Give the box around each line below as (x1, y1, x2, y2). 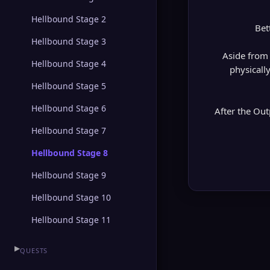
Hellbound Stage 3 (31, 36, 106, 47)
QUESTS (20, 246, 48, 255)
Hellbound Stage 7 (31, 125, 106, 136)
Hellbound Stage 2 (31, 13, 106, 25)
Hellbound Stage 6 (31, 102, 106, 114)
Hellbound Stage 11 (31, 214, 111, 225)
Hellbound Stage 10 (31, 192, 111, 203)
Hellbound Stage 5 (31, 80, 106, 92)
